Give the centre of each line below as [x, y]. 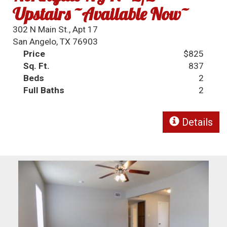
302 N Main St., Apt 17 [55, 29]
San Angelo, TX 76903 [55, 41]
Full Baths [44, 90]
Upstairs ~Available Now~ [101, 14]
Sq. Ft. [37, 66]
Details [196, 122]
